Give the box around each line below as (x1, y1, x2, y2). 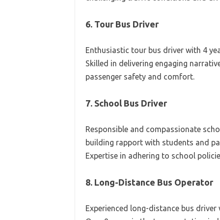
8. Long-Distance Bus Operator (85, 177, 213, 187)
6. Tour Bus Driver (85, 19, 159, 29)
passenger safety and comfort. (85, 72, 194, 81)
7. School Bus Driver (85, 98, 167, 108)
